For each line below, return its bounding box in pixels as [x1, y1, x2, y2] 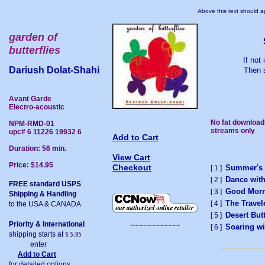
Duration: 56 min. [9, 144, 66, 153]
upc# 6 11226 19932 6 [9, 127, 82, 136]
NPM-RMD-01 [9, 119, 54, 128]
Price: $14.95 [9, 160, 53, 169]
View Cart [112, 153, 150, 162]
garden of [9, 31, 57, 44]
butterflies [9, 44, 60, 57]
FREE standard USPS [9, 179, 81, 188]
